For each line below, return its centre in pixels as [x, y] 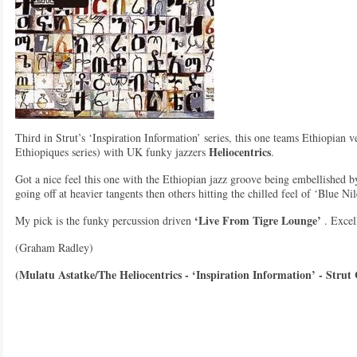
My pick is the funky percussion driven [105, 220]
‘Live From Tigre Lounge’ [258, 220]
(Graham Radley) [54, 247]
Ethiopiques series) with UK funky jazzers [112, 152]
